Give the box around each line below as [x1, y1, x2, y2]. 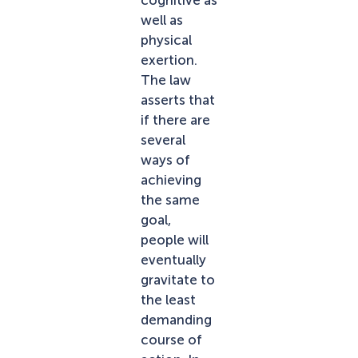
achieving [141, 171, 201, 188]
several [141, 131, 185, 148]
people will [141, 231, 209, 248]
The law [141, 71, 191, 88]
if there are [141, 111, 210, 128]
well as [141, 11, 183, 28]
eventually [141, 251, 206, 268]
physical [141, 31, 192, 48]
